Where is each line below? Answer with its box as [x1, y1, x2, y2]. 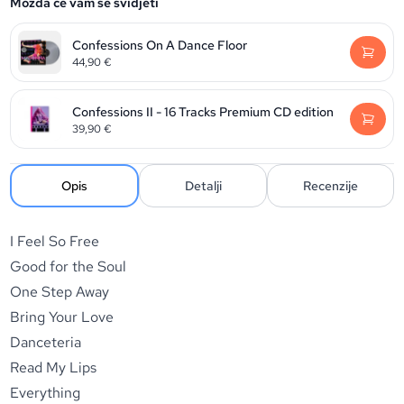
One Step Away [10, 282, 110, 301]
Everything [10, 383, 81, 402]
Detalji [184, 178, 222, 194]
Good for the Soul [10, 257, 127, 276]
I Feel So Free [10, 232, 100, 251]
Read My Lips [10, 358, 97, 377]
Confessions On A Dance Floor [72, 36, 248, 53]
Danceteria [10, 333, 82, 352]
